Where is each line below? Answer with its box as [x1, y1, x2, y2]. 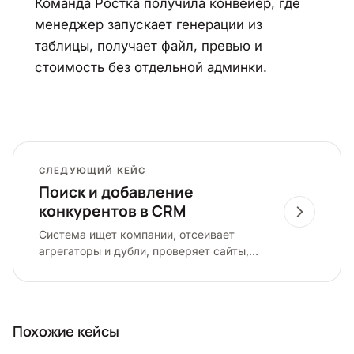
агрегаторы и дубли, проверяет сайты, [39, 243, 249, 258]
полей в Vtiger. [39, 277, 117, 291]
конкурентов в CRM [39, 201, 186, 222]
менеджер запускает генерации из [35, 16, 262, 32]
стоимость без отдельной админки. [35, 58, 267, 75]
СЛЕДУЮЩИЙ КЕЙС [39, 164, 146, 176]
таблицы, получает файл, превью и [35, 37, 262, 54]
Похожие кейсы [13, 321, 119, 341]
